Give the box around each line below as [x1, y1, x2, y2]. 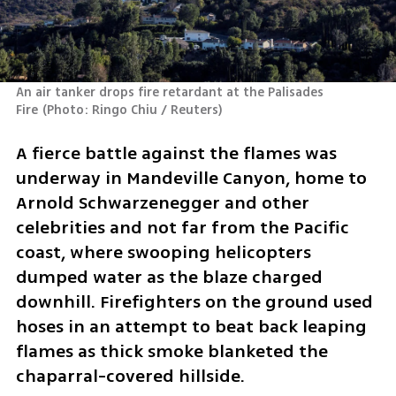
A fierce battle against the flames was [15, 140, 337, 166]
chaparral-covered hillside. [15, 362, 245, 389]
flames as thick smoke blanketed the [15, 338, 328, 364]
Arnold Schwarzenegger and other [15, 189, 309, 216]
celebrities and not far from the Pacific [15, 214, 349, 240]
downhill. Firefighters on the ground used [15, 288, 373, 315]
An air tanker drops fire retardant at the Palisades [15, 83, 324, 103]
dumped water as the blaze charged [15, 263, 323, 290]
